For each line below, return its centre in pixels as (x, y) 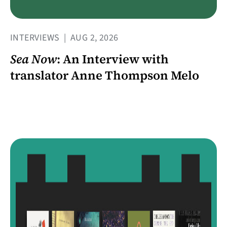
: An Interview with (113, 59)
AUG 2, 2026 (93, 38)
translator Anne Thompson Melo (105, 75)
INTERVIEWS (36, 38)
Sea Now (33, 59)
